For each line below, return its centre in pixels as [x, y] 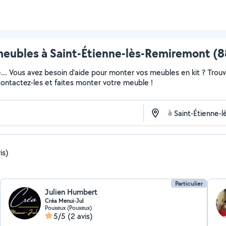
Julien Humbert [71, 192]
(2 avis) [80, 216]
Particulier [189, 183]
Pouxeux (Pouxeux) [69, 208]
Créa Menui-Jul [65, 201]
